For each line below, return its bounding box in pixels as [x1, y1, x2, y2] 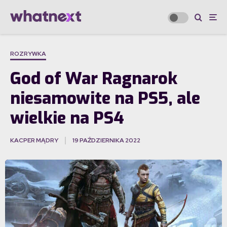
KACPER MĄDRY [10, 136, 58, 145]
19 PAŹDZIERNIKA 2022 [72, 136, 140, 145]
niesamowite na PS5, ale [10, 87, 200, 110]
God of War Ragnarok [10, 67, 177, 90]
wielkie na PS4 [10, 107, 124, 130]
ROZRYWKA [10, 50, 46, 58]
